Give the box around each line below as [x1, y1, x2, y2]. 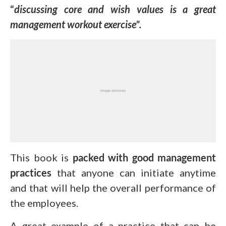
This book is [10, 151, 73, 163]
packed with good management [72, 151, 216, 163]
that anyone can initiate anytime [51, 166, 216, 179]
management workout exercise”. [10, 18, 142, 30]
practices [10, 166, 51, 179]
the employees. [10, 196, 78, 209]
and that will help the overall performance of [10, 181, 216, 194]
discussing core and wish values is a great [14, 3, 216, 15]
